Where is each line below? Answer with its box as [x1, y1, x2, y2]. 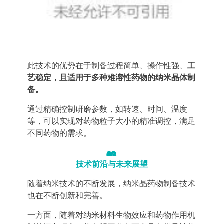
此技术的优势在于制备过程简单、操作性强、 [27, 61, 187, 70]
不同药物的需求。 [27, 129, 91, 137]
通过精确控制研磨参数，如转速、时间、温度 [27, 105, 187, 113]
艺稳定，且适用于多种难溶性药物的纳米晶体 [27, 73, 187, 82]
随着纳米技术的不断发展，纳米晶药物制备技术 [27, 179, 195, 188]
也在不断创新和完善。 [27, 191, 107, 200]
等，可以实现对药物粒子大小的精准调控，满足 [27, 117, 195, 125]
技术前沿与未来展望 [76, 160, 148, 168]
